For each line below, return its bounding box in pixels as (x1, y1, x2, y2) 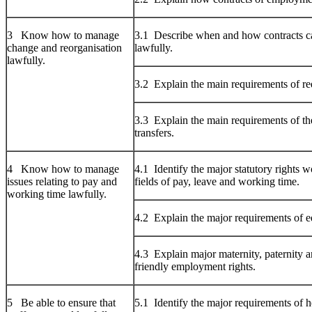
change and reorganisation (7, 41, 122, 54)
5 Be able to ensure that (7, 296, 116, 309)
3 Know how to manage (7, 29, 119, 41)
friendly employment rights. (134, 260, 256, 272)
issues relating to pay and (7, 175, 117, 187)
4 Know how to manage (7, 162, 119, 175)
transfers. (134, 126, 174, 139)
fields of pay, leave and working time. (134, 175, 299, 187)
